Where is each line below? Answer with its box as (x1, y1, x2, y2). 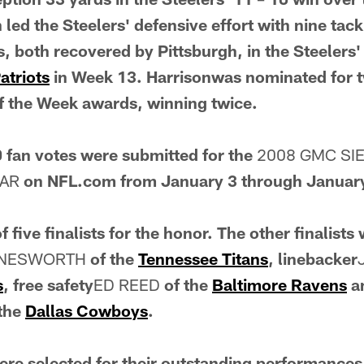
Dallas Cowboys (25, 301, 148, 320)
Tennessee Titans (138, 249, 268, 268)
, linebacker (268, 249, 357, 268)
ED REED (93, 275, 164, 294)
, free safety (3, 275, 93, 294)
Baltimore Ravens (212, 275, 347, 294)
